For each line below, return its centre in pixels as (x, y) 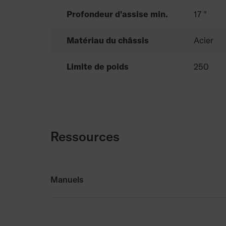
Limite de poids (98, 67)
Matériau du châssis (108, 40)
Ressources (85, 137)
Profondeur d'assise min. (117, 14)
